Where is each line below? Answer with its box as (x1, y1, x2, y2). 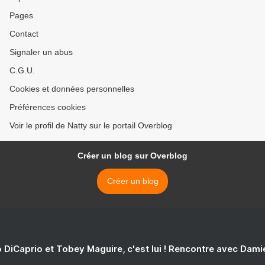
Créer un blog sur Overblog (77, 151, 188, 161)
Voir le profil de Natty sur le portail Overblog (9, 121, 172, 131)
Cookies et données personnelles (9, 84, 134, 94)
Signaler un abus (9, 47, 73, 57)
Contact (9, 29, 38, 39)
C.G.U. (9, 66, 35, 76)
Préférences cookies (9, 102, 86, 112)
